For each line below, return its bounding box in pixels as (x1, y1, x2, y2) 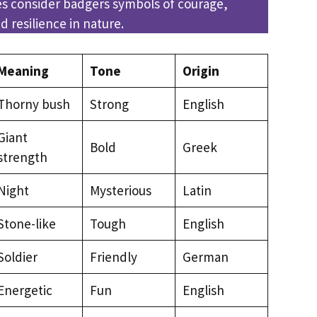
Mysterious (89, 181, 151, 199)
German (182, 248, 229, 265)
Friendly (89, 248, 137, 265)
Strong (89, 95, 129, 113)
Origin (182, 62, 219, 79)
